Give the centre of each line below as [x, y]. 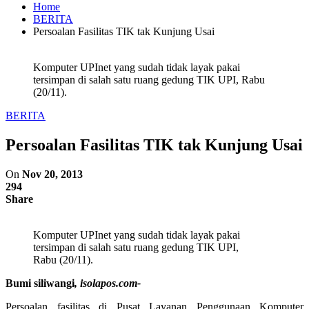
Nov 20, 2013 [52, 174]
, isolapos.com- [108, 283]
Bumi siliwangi [40, 283]
